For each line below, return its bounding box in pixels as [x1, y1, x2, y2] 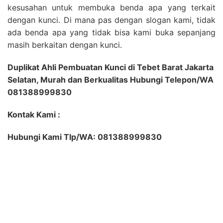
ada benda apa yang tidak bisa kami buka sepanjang [7, 27, 216, 38]
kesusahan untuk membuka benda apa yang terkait [7, 2, 216, 13]
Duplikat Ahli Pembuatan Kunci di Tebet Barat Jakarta [7, 62, 214, 73]
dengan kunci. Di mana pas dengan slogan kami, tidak [7, 15, 216, 25]
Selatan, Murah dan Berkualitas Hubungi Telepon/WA [7, 75, 214, 85]
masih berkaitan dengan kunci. [7, 40, 122, 50]
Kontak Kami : [7, 110, 60, 120]
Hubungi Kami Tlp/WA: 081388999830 [7, 132, 162, 142]
